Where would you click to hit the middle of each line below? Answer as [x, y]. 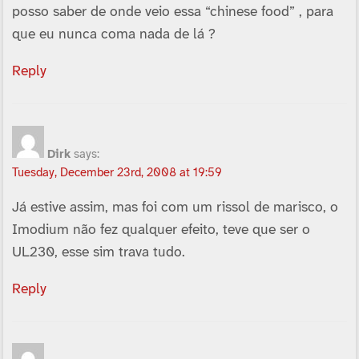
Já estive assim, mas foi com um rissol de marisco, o [175, 208]
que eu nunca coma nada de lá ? [113, 35]
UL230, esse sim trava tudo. [98, 253]
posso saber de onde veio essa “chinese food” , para [172, 12]
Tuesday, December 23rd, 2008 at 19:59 [117, 173]
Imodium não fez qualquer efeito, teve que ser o [161, 230]
